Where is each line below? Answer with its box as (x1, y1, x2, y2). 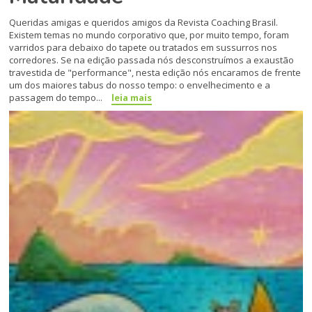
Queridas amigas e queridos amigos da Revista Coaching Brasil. (9, 16, 279, 29)
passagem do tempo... (9, 91, 105, 104)
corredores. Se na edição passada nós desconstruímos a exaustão (9, 54, 295, 67)
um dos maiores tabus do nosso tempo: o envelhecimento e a (9, 79, 271, 92)
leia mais (111, 91, 153, 104)
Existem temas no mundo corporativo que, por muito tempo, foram (9, 29, 290, 42)
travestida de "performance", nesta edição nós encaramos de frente (9, 66, 302, 79)
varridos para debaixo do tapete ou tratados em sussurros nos (9, 41, 278, 54)
